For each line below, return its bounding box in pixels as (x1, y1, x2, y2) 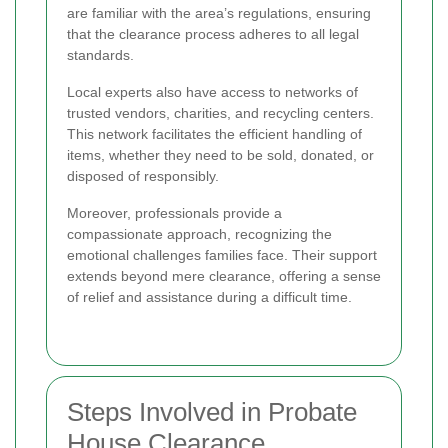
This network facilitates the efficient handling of (67, 125, 362, 142)
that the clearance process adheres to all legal (67, 25, 359, 42)
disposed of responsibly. (67, 167, 219, 184)
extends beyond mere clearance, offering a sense (67, 267, 381, 284)
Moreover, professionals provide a (67, 204, 282, 221)
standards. (67, 46, 134, 63)
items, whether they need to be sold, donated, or (67, 146, 374, 163)
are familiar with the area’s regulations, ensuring (67, 4, 371, 21)
